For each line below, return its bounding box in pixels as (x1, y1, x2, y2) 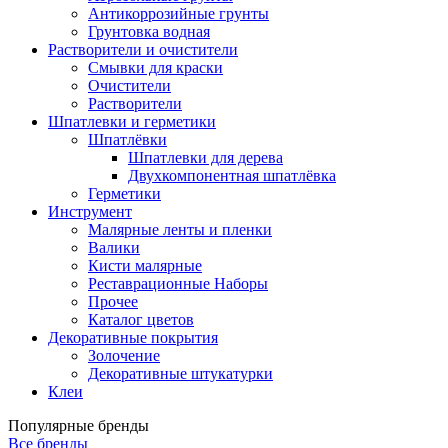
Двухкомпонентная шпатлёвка (128, 167, 336, 184)
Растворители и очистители (48, 41, 238, 58)
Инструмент (48, 203, 132, 220)
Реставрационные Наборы (88, 275, 268, 292)
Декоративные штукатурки (88, 365, 273, 382)
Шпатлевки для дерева (128, 149, 283, 166)
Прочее (88, 293, 138, 310)
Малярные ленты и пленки (88, 221, 272, 238)
